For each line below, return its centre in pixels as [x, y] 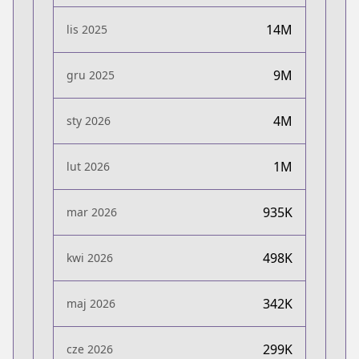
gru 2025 [91, 75]
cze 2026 [90, 349]
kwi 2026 [90, 257]
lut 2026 [88, 166]
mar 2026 [92, 212]
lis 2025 [87, 29]
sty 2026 [89, 120]
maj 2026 [91, 303]
